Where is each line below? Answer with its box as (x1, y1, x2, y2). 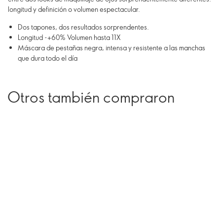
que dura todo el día (18, 53, 77, 63)
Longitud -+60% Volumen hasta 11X (18, 33, 121, 42)
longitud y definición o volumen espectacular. (8, 4, 140, 14)
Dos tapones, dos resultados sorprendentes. (18, 22, 149, 32)
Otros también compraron (7, 87, 175, 107)
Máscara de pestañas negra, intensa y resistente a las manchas (18, 43, 205, 52)
